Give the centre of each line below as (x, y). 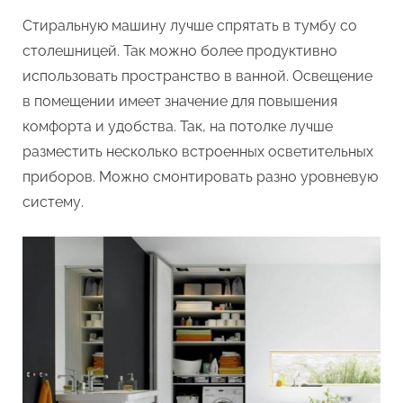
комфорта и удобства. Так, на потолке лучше (178, 126)
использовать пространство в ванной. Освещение (197, 76)
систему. (53, 201)
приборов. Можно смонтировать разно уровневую (200, 176)
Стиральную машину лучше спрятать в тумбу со (190, 25)
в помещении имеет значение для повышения (180, 101)
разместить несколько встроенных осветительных (198, 151)
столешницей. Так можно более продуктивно (180, 50)
